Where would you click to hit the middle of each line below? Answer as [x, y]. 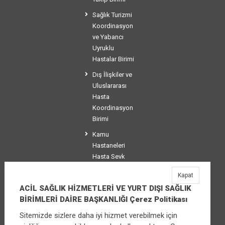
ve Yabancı [108, 37]
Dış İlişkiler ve [112, 75]
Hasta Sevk [108, 157]
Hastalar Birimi [113, 59]
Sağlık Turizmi [112, 15]
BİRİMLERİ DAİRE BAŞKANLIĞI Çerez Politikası [103, 199]
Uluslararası [109, 86]
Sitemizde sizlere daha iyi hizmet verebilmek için [98, 215]
